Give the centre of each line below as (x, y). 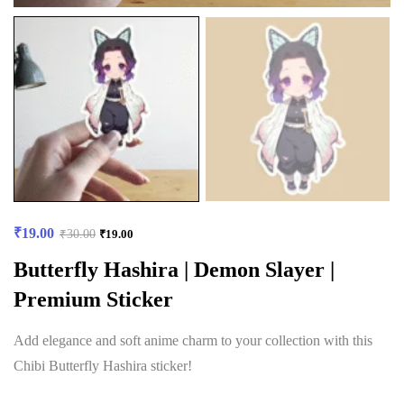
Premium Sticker (93, 299)
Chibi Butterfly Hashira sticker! (103, 365)
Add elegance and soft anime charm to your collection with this (193, 340)
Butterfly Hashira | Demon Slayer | (174, 269)
